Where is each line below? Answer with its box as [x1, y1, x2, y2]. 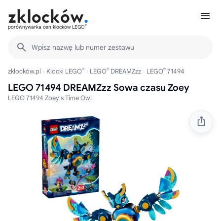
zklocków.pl [8, 67, 41, 75]
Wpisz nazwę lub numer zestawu [32, 43, 134, 52]
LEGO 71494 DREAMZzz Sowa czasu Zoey [8, 82, 189, 93]
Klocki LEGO [46, 67, 82, 75]
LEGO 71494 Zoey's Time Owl [8, 94, 92, 102]
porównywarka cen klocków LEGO [8, 24, 85, 30]
